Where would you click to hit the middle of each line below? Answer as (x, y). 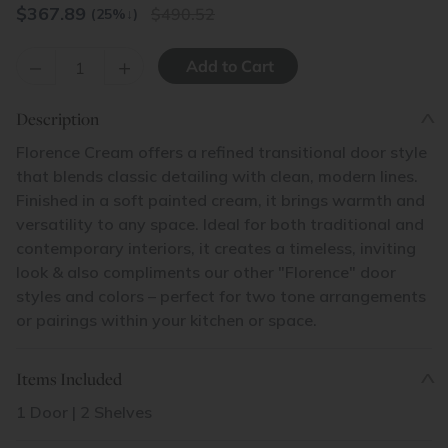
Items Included (69, 378)
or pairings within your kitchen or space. (166, 320)
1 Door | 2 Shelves (84, 412)
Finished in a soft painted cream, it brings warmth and (220, 200)
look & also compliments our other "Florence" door (206, 272)
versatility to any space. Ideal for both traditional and (220, 224)
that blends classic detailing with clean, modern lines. (217, 176)
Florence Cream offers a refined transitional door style (221, 152)
